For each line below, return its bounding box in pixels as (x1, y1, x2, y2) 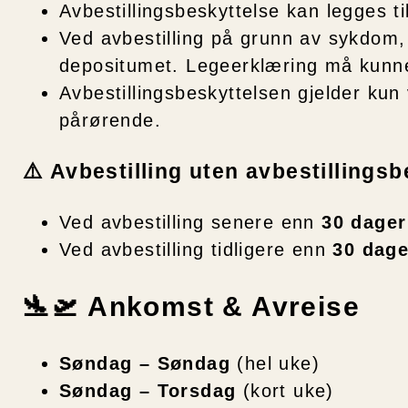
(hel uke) (230, 352, 320, 373)
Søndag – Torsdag (59, 380, 237, 401)
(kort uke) (236, 380, 334, 401)
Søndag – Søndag (59, 352, 230, 373)
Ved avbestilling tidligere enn (59, 239, 333, 260)
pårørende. (59, 110, 162, 131)
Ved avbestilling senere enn (59, 211, 322, 232)
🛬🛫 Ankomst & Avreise (23, 291, 360, 321)
